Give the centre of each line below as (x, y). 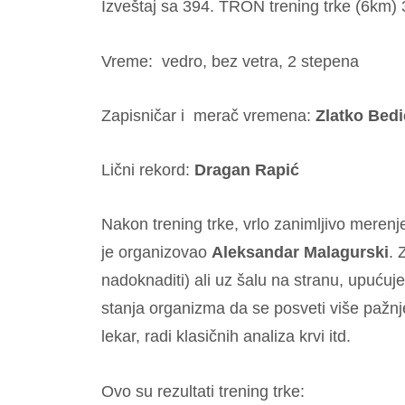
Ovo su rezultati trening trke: (203, 391)
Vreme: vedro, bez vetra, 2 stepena (230, 61)
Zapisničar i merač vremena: (206, 115)
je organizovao (156, 253)
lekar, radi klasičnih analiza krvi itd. (226, 337)
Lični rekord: (148, 170)
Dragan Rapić (247, 170)
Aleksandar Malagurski (300, 253)
